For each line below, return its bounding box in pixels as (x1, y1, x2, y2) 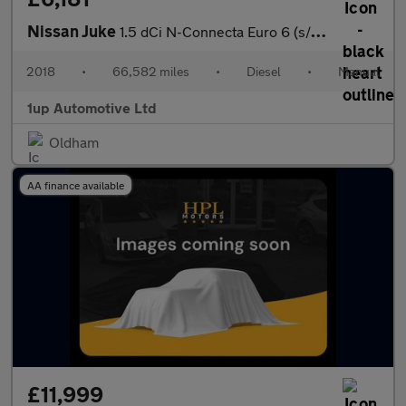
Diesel (246, 63, 281, 79)
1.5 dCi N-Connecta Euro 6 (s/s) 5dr (120, 23, 311, 40)
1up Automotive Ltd (27, 99, 157, 116)
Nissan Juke (27, 21, 120, 41)
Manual (338, 63, 380, 79)
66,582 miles (112, 63, 189, 79)
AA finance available (27, 179, 124, 191)
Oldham (49, 133, 99, 150)
